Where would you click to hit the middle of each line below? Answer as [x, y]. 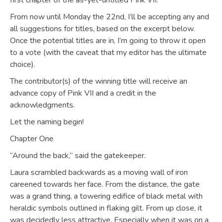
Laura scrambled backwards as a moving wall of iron [99, 172]
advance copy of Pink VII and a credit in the [83, 93]
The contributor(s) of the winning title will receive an [99, 81]
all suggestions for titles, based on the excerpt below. [102, 29]
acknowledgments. [42, 105]
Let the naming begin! [47, 122]
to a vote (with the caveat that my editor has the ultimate [108, 53]
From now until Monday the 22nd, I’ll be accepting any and [110, 17]
